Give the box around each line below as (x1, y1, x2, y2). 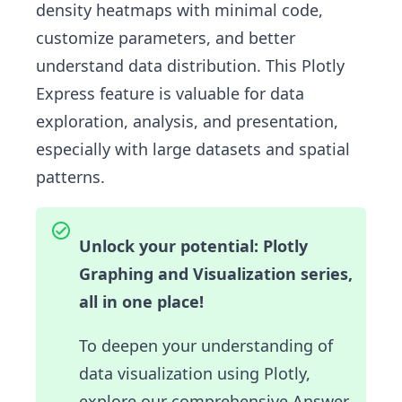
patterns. (36, 165, 105, 188)
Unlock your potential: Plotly (79, 234, 308, 257)
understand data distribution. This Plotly (36, 54, 345, 76)
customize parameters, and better (36, 26, 295, 48)
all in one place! (79, 290, 204, 312)
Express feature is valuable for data (36, 82, 304, 104)
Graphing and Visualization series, (79, 262, 353, 284)
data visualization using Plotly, (79, 362, 310, 384)
